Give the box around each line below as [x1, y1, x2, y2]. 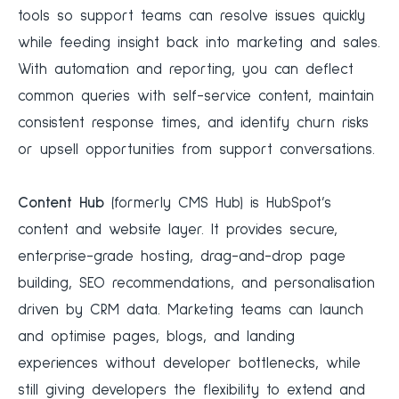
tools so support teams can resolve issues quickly [18, 9, 365, 25]
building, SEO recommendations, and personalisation [18, 276, 375, 292]
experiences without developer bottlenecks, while [18, 356, 361, 372]
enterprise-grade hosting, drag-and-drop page [18, 249, 346, 265]
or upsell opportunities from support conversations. [18, 142, 375, 159]
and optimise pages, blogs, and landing [18, 330, 295, 346]
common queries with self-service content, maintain [18, 89, 374, 105]
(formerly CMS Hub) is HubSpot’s [111, 196, 331, 212]
